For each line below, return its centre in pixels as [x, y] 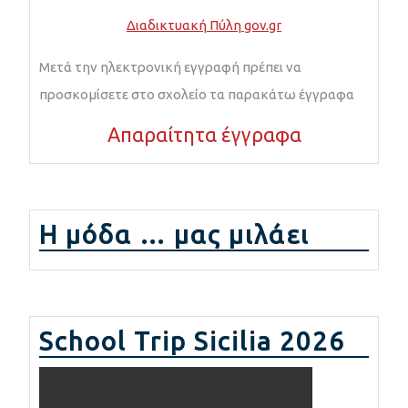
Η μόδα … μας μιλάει [174, 234]
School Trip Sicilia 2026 [192, 341]
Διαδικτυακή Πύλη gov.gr [204, 25]
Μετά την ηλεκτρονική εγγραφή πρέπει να [170, 66]
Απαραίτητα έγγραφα [204, 134]
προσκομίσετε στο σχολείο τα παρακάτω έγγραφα [197, 94]
